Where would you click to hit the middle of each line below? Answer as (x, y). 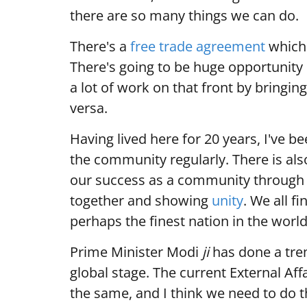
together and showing (141, 201)
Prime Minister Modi (136, 252)
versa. (89, 108)
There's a (100, 47)
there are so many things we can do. (184, 16)
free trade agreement (198, 47)
